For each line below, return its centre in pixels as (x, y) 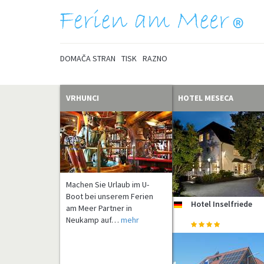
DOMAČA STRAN (88, 58)
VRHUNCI (82, 98)
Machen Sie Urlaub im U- (108, 184)
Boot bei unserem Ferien (110, 196)
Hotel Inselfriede (221, 204)
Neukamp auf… (93, 220)
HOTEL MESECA (206, 98)
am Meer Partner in (99, 208)
